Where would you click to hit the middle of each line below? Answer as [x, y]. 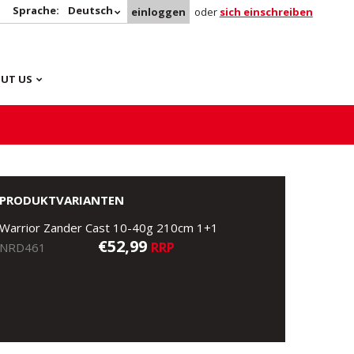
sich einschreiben [266, 12]
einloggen [158, 12]
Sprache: [36, 10]
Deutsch [91, 10]
